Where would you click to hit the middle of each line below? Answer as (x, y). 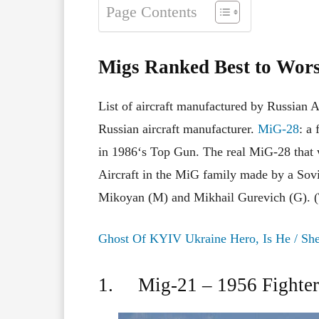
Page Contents (152, 12)
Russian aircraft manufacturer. (178, 129)
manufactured (212, 106)
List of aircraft (137, 106)
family (220, 175)
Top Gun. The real (200, 152)
